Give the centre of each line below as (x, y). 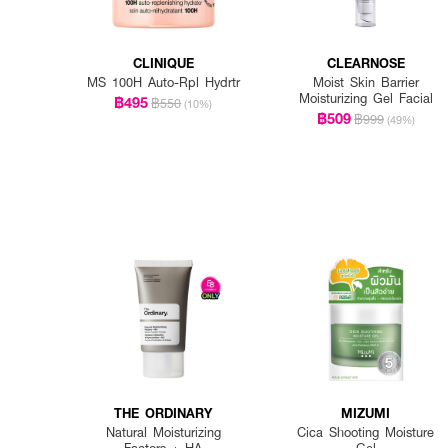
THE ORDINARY (163, 412)
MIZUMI (366, 412)
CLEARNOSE (365, 63)
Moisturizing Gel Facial (365, 98)
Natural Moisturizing (163, 431)
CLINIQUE (163, 63)
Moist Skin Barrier (365, 82)
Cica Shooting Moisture (366, 431)
